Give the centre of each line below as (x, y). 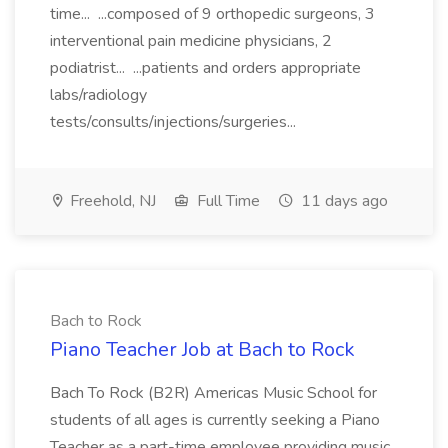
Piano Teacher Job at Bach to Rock (202, 349)
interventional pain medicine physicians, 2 (191, 41)
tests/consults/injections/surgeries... (175, 122)
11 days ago (342, 201)
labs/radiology (98, 95)
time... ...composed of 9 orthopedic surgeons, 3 (212, 14)
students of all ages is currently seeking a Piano (215, 420)
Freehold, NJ (111, 201)
